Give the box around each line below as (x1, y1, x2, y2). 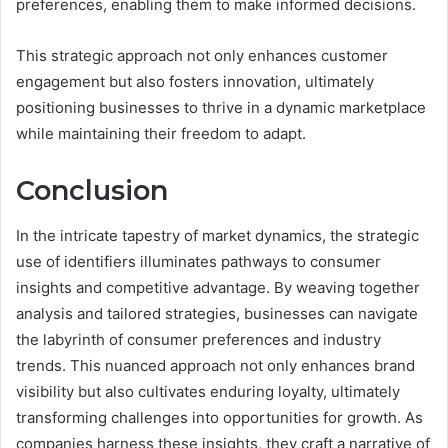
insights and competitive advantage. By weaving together (16, 277, 420, 297)
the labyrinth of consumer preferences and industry (16, 329, 381, 349)
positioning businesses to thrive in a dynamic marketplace (16, 98, 426, 118)
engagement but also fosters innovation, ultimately (16, 72, 374, 92)
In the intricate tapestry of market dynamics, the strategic (16, 225, 419, 245)
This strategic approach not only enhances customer (16, 46, 388, 66)
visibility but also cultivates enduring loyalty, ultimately (16, 381, 400, 401)
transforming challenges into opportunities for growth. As (16, 407, 423, 427)
